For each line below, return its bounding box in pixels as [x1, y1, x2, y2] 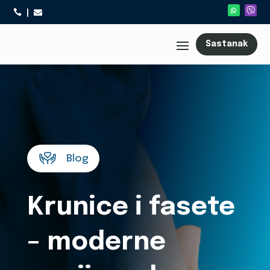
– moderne [27, 230, 166, 256]
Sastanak [205, 40, 248, 48]
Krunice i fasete [27, 195, 235, 221]
